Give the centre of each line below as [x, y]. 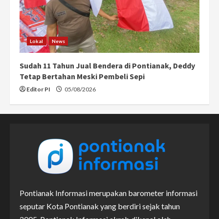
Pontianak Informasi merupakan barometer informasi [109, 193]
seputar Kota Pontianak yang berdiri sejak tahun [100, 206]
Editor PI [38, 89]
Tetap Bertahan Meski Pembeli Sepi [82, 76]
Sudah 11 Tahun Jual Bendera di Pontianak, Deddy [107, 65]
